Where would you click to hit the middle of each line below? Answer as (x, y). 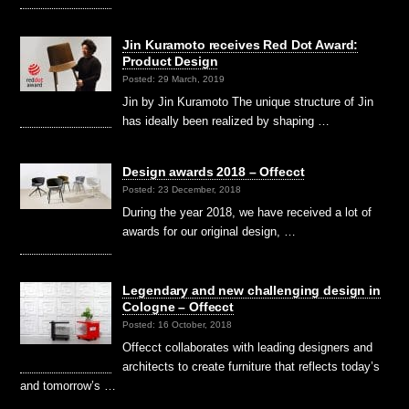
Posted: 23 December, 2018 (182, 190)
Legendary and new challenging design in (252, 291)
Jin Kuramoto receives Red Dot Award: (241, 44)
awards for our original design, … (210, 232)
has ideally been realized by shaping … (226, 121)
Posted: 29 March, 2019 (174, 79)
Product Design (170, 61)
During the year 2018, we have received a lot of (247, 213)
